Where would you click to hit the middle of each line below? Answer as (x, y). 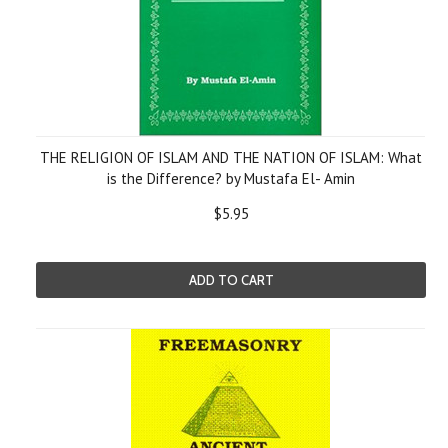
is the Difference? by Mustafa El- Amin (231, 178)
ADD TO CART (231, 280)
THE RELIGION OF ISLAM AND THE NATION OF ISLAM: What (231, 157)
